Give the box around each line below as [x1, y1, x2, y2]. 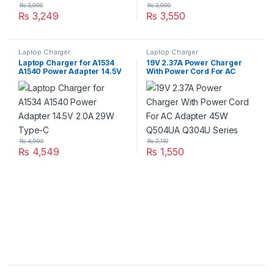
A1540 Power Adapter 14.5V [18, 67, 122, 76]
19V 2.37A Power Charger [146, 58, 242, 68]
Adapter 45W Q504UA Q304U [146, 75, 256, 85]
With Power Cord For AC [146, 67, 235, 76]
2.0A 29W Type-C [18, 75, 84, 85]
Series [146, 84, 171, 94]
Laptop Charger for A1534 [18, 58, 114, 68]
